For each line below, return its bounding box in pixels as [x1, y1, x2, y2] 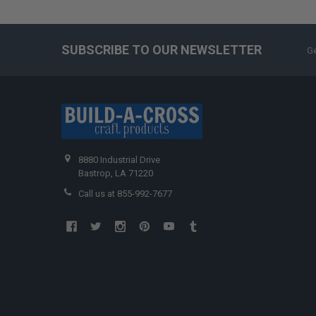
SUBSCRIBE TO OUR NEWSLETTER [61, 42, 262, 58]
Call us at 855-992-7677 [78, 188, 173, 199]
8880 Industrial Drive [78, 154, 161, 165]
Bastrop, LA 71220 [78, 167, 154, 178]
